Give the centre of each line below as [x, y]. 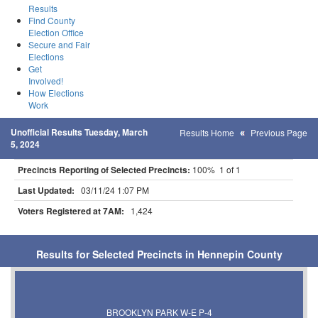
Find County [52, 20]
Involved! [46, 81]
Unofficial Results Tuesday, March [79, 132]
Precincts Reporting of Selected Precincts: [104, 170]
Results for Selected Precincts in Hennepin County [159, 254]
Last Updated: [46, 190]
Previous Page [279, 132]
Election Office [56, 32]
